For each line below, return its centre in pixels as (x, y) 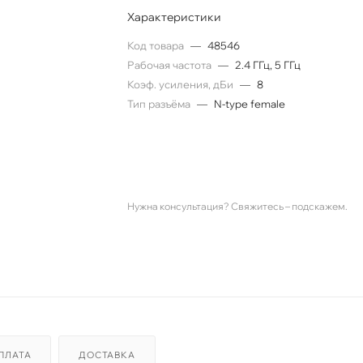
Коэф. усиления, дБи (182, 84)
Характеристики (175, 17)
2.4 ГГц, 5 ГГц (268, 64)
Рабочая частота (171, 64)
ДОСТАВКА (107, 354)
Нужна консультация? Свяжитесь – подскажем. (238, 206)
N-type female (250, 103)
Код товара (157, 45)
